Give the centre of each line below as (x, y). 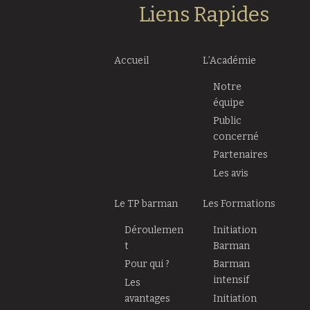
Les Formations (239, 204)
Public (228, 120)
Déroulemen (154, 230)
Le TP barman (146, 204)
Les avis (231, 173)
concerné (236, 136)
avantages (148, 298)
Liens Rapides (204, 15)
